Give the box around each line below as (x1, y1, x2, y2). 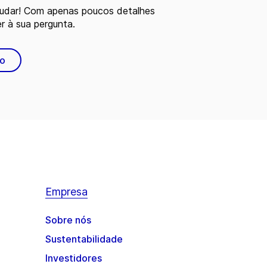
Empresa (45, 185, 88, 198)
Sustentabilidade (45, 233, 123, 245)
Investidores (45, 252, 102, 264)
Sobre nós (45, 214, 91, 226)
